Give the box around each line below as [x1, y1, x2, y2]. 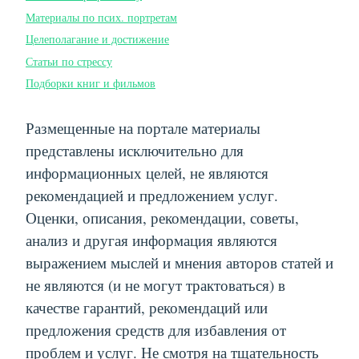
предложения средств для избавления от [26, 319, 286, 340]
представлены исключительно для [26, 139, 244, 160]
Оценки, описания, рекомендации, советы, [26, 207, 299, 228]
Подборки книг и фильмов [26, 75, 155, 91]
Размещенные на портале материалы [26, 117, 260, 138]
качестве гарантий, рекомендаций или [26, 296, 268, 317]
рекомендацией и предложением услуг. [26, 184, 278, 205]
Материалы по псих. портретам [26, 9, 177, 25]
